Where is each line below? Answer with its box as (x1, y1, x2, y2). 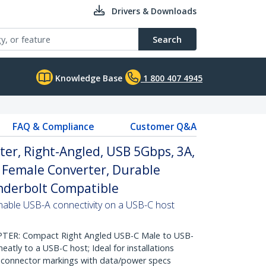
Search (153, 33, 182, 45)
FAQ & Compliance (12, 120, 94, 133)
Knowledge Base (53, 72, 122, 84)
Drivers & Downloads (112, 5, 197, 17)
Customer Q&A (129, 120, 197, 133)
